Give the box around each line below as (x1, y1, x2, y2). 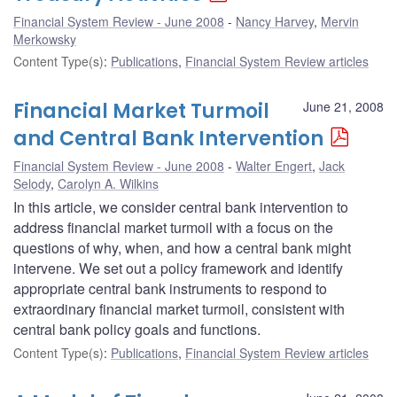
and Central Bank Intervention (13, 124, 323, 152)
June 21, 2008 (303, 97, 384, 115)
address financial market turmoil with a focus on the (13, 216, 333, 237)
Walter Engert (236, 156, 312, 175)
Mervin (321, 12, 359, 30)
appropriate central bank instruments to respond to (13, 277, 327, 299)
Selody (13, 174, 51, 192)
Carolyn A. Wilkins (58, 174, 159, 192)
